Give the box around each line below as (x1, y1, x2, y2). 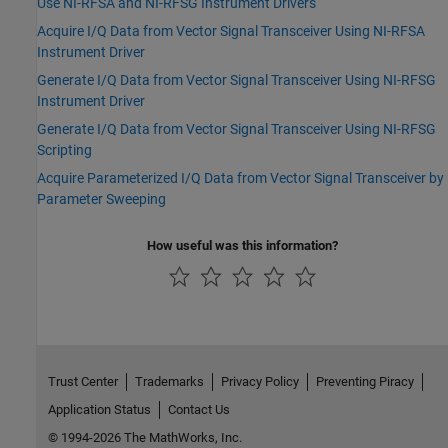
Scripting (37, 142, 92, 159)
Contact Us (167, 402, 230, 417)
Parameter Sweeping (37, 191, 166, 208)
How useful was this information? (147, 238, 338, 254)
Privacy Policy (220, 374, 299, 389)
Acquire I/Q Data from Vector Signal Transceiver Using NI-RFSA (37, 23, 425, 40)
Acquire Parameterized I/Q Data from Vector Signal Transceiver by (37, 170, 444, 187)
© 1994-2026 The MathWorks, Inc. (47, 430, 242, 445)
